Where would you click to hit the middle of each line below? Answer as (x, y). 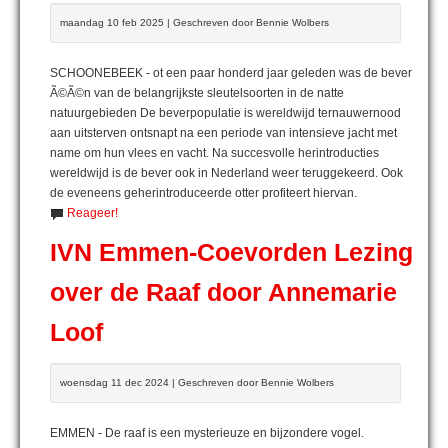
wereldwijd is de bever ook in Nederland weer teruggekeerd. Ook (226, 172)
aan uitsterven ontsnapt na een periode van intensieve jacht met (223, 132)
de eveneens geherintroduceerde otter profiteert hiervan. (203, 192)
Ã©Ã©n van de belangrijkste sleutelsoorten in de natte (197, 92)
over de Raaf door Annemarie (223, 292)
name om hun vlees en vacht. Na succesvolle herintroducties (214, 152)
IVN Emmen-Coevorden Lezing (231, 252)
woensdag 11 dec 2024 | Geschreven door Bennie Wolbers (197, 382)
